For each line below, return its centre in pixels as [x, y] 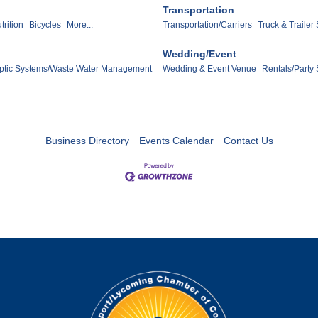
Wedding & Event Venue [209, 69]
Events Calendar [176, 141]
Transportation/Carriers [207, 25]
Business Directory [87, 141]
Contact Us [248, 141]
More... [80, 25]
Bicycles [45, 25]
